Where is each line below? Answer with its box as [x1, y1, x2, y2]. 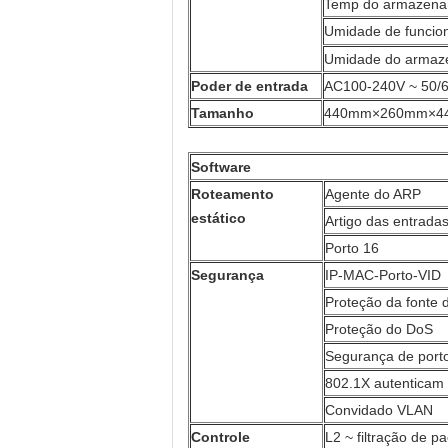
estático [191, 210, 246, 226]
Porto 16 [325, 240, 379, 256]
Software [191, 159, 251, 175]
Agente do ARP [325, 186, 421, 202]
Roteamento [191, 186, 274, 202]
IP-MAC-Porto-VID [325, 267, 441, 283]
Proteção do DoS [325, 321, 433, 337]
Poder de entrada [191, 78, 308, 94]
